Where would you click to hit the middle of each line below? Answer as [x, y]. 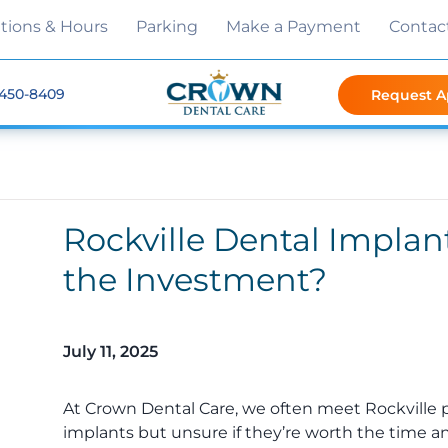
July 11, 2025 [110, 351]
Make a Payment [294, 26]
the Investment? [194, 280]
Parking [167, 26]
